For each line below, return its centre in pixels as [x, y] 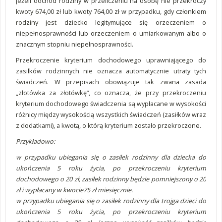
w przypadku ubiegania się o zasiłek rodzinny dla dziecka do [111, 157]
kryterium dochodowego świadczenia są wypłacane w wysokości [111, 104]
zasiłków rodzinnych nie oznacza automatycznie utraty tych [111, 71]
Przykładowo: [35, 141]
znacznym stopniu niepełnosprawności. [75, 44]
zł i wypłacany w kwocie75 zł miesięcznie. [74, 190]
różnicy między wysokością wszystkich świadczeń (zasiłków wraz [111, 114]
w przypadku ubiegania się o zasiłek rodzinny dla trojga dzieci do [111, 201]
